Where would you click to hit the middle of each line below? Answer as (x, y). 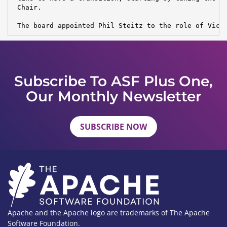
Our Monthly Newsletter (113, 96)
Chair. (27, 7)
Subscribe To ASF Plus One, (113, 81)
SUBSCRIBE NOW (113, 127)
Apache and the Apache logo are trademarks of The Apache (109, 212)
